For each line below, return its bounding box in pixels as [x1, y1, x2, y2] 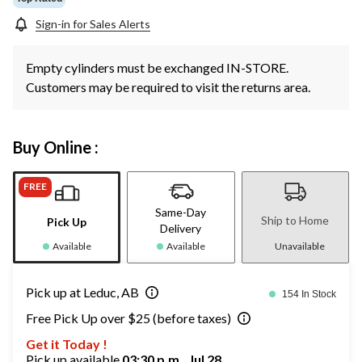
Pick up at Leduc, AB [26, 284, 139, 301]
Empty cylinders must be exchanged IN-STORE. [26, 60, 288, 76]
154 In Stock [282, 288, 336, 301]
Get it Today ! [26, 336, 107, 352]
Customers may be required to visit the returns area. [26, 79, 310, 95]
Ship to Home [261, 213, 330, 228]
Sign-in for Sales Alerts [36, 17, 150, 32]
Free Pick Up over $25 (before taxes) [26, 310, 231, 326]
